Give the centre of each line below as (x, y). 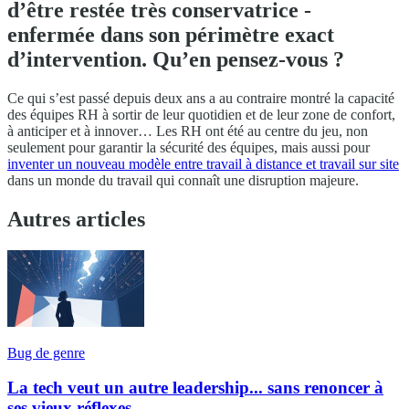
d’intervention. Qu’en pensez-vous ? (176, 59)
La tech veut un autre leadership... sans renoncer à (195, 388)
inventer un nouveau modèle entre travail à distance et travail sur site (203, 163)
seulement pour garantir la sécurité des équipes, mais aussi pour (189, 147)
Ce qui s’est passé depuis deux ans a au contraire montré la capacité (201, 98)
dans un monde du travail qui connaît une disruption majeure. (183, 180)
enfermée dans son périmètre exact (171, 34)
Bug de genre (46, 352)
